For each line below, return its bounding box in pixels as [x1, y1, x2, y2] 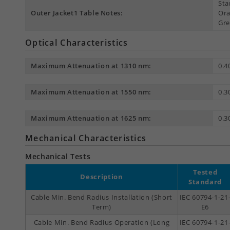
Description [80, 172, 123, 182]
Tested [193, 167, 218, 177]
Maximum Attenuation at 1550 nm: [31, 87, 151, 97]
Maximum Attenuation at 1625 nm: [31, 113, 151, 123]
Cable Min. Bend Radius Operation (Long [33, 218, 170, 227]
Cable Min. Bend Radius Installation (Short [31, 193, 172, 202]
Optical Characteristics [25, 37, 128, 49]
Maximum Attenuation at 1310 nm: [31, 61, 151, 71]
